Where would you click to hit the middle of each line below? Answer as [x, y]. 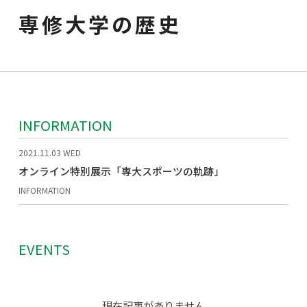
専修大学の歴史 [100, 24]
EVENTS [44, 249]
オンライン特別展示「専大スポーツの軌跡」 [121, 171]
